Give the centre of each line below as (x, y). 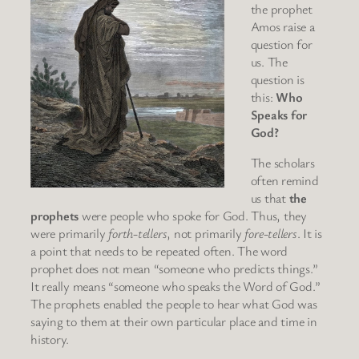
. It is (309, 234)
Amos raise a (282, 26)
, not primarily (206, 234)
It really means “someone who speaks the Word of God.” (175, 286)
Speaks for (279, 114)
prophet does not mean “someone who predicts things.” (174, 269)
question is (277, 79)
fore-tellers (271, 234)
